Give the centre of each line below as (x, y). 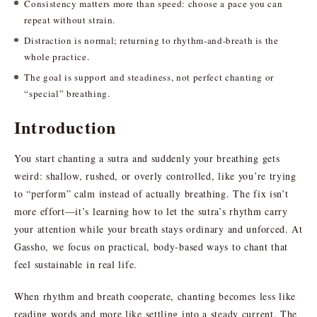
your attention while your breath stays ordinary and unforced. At (158, 229)
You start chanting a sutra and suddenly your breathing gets (147, 158)
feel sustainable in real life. (76, 264)
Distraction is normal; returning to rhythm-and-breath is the (151, 41)
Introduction (65, 127)
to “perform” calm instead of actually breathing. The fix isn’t (151, 193)
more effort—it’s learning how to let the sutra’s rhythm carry (151, 211)
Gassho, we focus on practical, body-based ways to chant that (151, 246)
